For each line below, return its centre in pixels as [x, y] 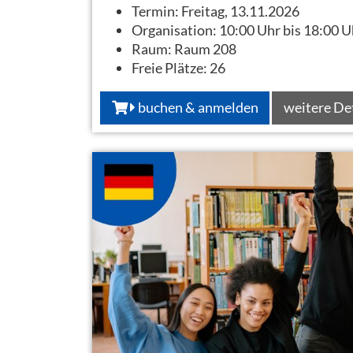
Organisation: [175, 30]
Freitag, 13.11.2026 [240, 11]
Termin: [156, 11]
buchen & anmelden [197, 108]
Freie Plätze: [171, 67]
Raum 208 [205, 48]
